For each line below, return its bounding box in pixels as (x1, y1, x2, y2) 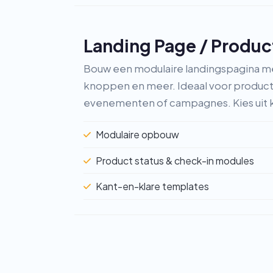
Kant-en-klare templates (96, 180, 210, 193)
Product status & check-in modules (96, 154, 255, 167)
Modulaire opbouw (96, 127, 180, 141)
